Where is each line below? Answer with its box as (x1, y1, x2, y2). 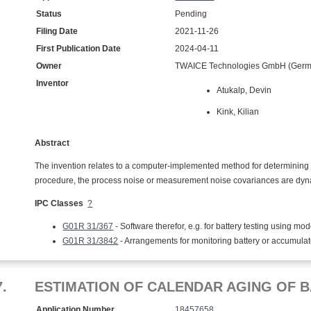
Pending (175, 9, 208, 19)
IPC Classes (35, 199, 84, 208)
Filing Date (36, 26, 78, 36)
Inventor (36, 78, 69, 88)
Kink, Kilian (217, 107, 260, 117)
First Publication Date (36, 44, 121, 53)
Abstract (35, 138, 70, 148)
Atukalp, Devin (217, 85, 272, 95)
